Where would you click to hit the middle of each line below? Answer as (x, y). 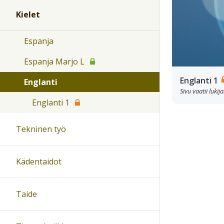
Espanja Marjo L (54, 62)
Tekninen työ (41, 129)
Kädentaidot (39, 162)
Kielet (28, 15)
